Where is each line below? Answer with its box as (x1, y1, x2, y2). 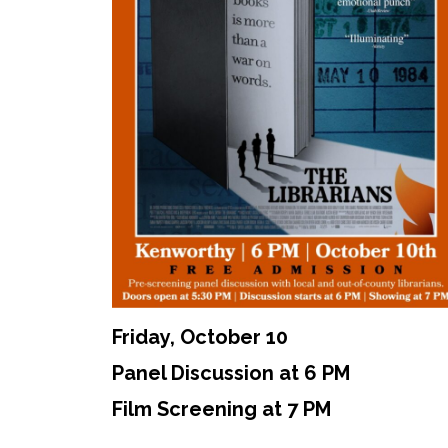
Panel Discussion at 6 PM (112, 361, 350, 386)
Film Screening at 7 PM (112, 397, 331, 422)
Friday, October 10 (112, 325, 288, 350)
